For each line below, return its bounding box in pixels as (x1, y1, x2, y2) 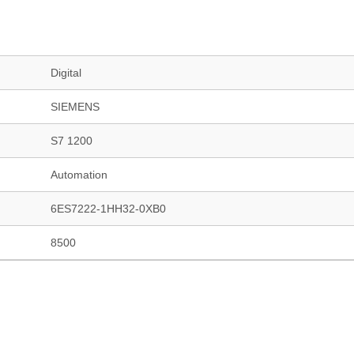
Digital (51, 66, 81, 79)
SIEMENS (51, 100, 100, 113)
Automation (51, 168, 107, 181)
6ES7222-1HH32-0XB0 (51, 202, 166, 215)
